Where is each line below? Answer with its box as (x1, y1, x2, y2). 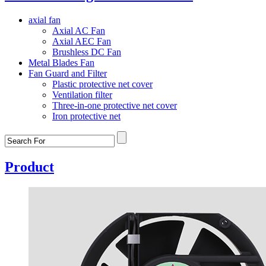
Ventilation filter (52, 90, 112, 100)
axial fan (28, 15, 61, 25)
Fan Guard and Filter (28, 68, 107, 78)
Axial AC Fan (52, 26, 105, 36)
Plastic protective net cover (52, 79, 153, 89)
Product (5, 159, 54, 175)
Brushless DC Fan (52, 47, 121, 57)
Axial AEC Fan (52, 36, 111, 46)
